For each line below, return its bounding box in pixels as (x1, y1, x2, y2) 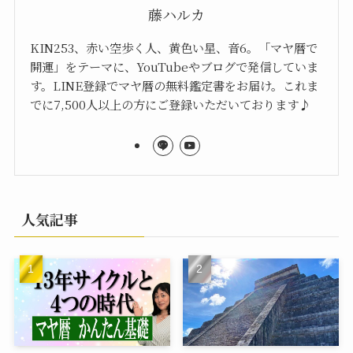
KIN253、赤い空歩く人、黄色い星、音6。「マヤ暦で (30, 39, 318, 57)
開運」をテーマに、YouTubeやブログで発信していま (30, 58, 319, 76)
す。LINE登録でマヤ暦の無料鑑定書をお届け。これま (30, 76, 319, 95)
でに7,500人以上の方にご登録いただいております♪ (30, 95, 311, 113)
